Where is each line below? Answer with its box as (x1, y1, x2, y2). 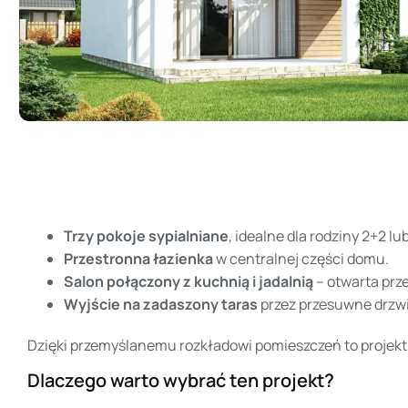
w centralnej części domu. (213, 248, 389, 269)
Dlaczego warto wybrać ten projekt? (27, 368, 334, 393)
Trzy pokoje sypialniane (64, 225, 229, 246)
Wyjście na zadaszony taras (64, 293, 258, 314)
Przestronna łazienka (64, 248, 213, 269)
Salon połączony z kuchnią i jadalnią (64, 270, 313, 291)
